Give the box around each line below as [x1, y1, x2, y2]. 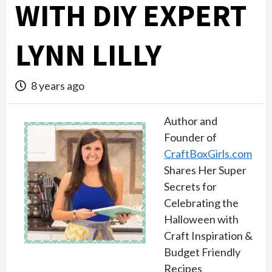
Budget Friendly [164, 245, 240, 259]
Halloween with [164, 212, 239, 226]
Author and [164, 114, 217, 127]
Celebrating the [164, 196, 239, 209]
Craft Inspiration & [164, 229, 253, 242]
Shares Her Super [164, 163, 246, 177]
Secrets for [164, 180, 217, 193]
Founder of [164, 131, 217, 144]
